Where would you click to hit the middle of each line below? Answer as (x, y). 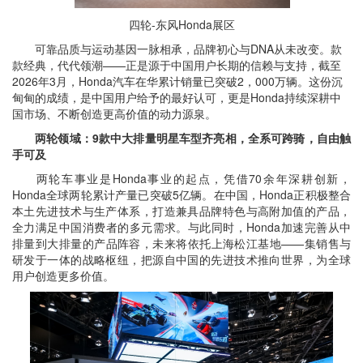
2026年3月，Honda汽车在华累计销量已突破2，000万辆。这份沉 (177, 81)
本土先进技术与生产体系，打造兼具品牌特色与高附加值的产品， (181, 211)
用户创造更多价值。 (63, 275)
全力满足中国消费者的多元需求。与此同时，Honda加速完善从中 (181, 227)
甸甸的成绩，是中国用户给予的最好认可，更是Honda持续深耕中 (177, 97)
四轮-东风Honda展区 (181, 24)
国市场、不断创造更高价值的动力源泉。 (114, 113)
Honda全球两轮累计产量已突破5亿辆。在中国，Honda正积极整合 (181, 194)
